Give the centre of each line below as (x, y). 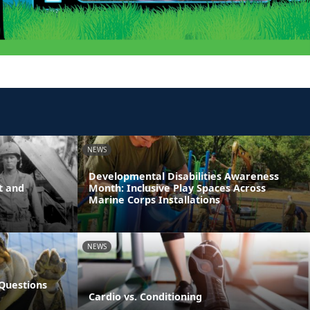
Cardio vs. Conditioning (145, 296)
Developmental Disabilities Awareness (184, 176)
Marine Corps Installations (154, 199)
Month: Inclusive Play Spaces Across (177, 188)
